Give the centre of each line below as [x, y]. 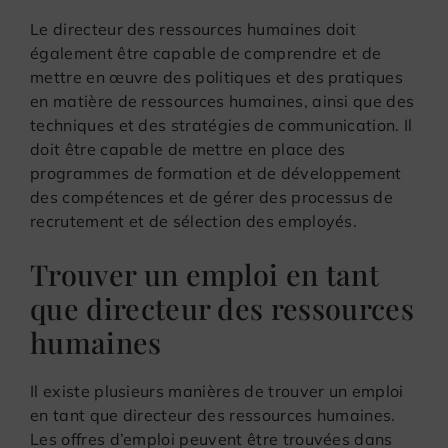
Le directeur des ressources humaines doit [193, 28]
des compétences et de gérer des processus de [212, 196]
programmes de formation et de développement [216, 172]
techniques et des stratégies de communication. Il [221, 124]
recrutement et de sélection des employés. [194, 220]
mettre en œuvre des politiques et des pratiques [217, 76]
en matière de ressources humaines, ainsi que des [222, 100]
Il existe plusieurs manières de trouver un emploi [217, 390]
